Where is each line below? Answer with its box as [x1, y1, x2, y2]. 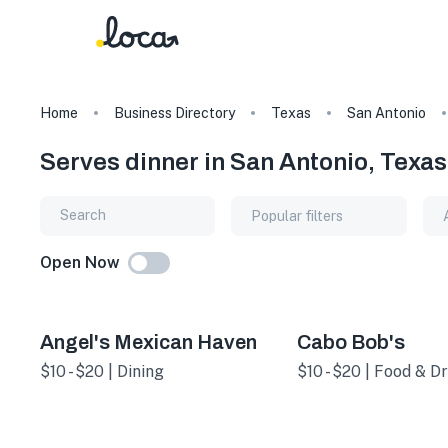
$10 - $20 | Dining [40, 361, 164, 381]
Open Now [40, 252, 120, 272]
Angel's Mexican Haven [40, 330, 257, 353]
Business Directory [114, 105, 235, 121]
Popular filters [251, 207, 344, 224]
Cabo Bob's [296, 330, 405, 353]
